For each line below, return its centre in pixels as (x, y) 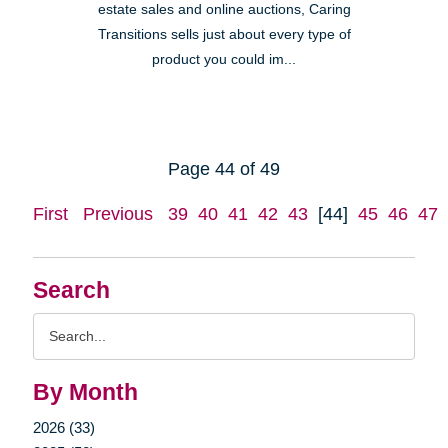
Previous (117, 214)
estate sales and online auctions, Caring (224, 10)
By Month (85, 393)
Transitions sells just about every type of (224, 35)
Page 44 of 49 (224, 169)
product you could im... (224, 60)
